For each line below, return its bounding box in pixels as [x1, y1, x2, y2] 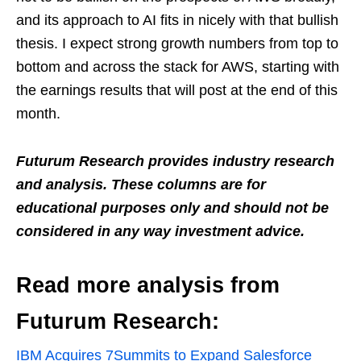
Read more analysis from [16, 272, 280, 297]
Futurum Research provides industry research [16, 152, 334, 169]
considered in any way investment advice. [16, 222, 305, 239]
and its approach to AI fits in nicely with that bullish [16, 11, 338, 28]
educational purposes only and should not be [16, 199, 329, 216]
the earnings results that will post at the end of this [16, 81, 338, 98]
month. [16, 105, 60, 122]
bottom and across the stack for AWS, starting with [16, 58, 339, 75]
